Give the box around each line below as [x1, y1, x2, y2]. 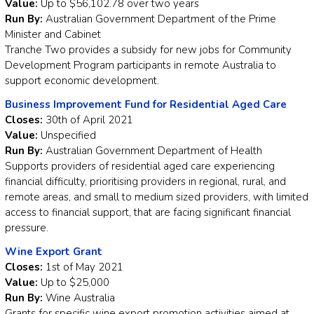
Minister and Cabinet [5, 27, 101, 42]
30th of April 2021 [43, 113, 133, 128]
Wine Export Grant [5, 245, 102, 259]
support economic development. [5, 74, 159, 88]
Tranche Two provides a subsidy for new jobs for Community [5, 43, 292, 57]
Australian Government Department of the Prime [46, 12, 276, 27]
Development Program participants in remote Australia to [5, 58, 276, 73]
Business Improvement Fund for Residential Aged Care [5, 97, 287, 112]
